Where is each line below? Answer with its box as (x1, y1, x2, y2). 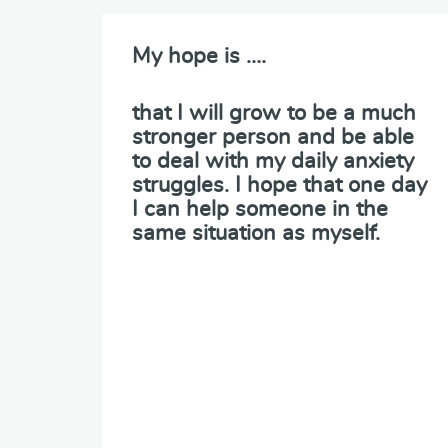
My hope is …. (132, 44, 266, 67)
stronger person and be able (132, 125, 414, 148)
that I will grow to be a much (132, 101, 416, 124)
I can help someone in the (132, 197, 388, 220)
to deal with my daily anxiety (132, 149, 414, 172)
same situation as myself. (132, 221, 380, 244)
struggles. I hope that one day (132, 173, 427, 196)
